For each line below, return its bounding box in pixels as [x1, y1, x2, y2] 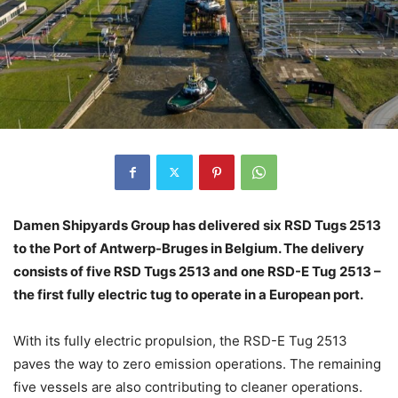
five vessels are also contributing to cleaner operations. [13, 378, 362, 395]
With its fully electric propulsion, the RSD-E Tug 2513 [13, 331, 347, 349]
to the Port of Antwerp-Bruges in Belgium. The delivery [13, 239, 364, 257]
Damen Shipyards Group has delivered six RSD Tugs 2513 [13, 216, 381, 234]
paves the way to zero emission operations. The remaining [13, 354, 381, 372]
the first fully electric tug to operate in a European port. [13, 285, 366, 303]
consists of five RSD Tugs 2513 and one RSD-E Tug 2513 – [13, 262, 381, 280]
